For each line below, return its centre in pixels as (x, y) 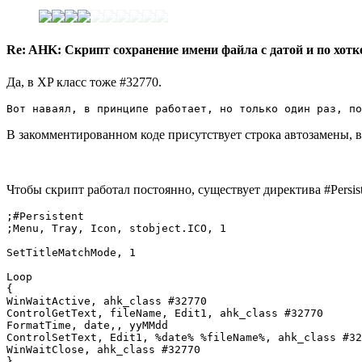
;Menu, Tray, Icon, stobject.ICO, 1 (116, 228)
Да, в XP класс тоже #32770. (84, 82)
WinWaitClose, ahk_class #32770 (103, 349)
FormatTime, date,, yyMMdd (87, 325)
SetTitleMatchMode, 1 (71, 252)
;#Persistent (45, 216)
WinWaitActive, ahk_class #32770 (107, 301)
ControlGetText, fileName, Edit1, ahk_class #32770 (165, 313)
